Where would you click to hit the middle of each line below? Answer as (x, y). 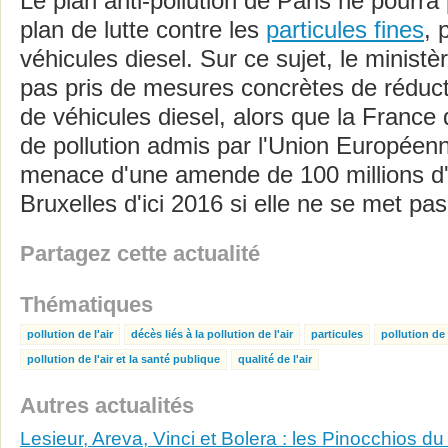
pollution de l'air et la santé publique (123, 359)
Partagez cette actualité (140, 253)
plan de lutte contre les (143, 30)
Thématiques (86, 304)
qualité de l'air (275, 359)
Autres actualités (107, 405)
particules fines (345, 30)
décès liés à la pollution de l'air (212, 334)
